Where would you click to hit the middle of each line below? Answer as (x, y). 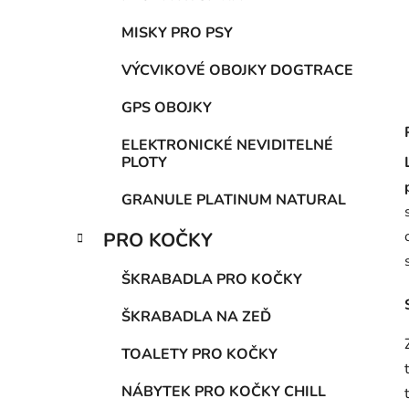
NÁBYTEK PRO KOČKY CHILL (224, 392)
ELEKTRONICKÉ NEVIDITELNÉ (227, 146)
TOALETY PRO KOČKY (199, 355)
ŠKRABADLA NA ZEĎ (196, 317)
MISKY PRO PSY (177, 33)
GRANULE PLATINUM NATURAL (234, 200)
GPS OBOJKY (167, 108)
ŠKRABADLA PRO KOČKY (212, 280)
